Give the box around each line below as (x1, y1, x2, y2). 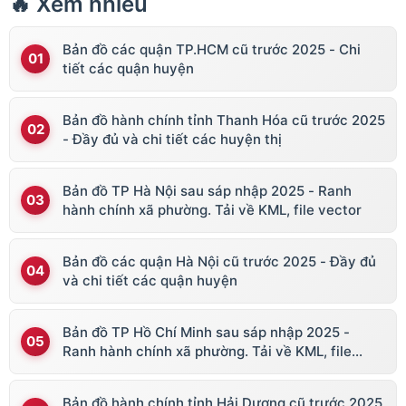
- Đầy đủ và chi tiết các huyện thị (63, 130, 282, 148)
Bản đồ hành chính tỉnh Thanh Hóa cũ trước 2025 (63, 111, 385, 129)
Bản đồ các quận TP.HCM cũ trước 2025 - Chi (63, 40, 361, 58)
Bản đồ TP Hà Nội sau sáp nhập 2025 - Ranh (63, 181, 352, 199)
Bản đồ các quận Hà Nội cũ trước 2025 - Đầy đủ (63, 252, 376, 270)
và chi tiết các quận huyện (63, 271, 237, 289)
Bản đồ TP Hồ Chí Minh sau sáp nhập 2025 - (63, 323, 350, 341)
